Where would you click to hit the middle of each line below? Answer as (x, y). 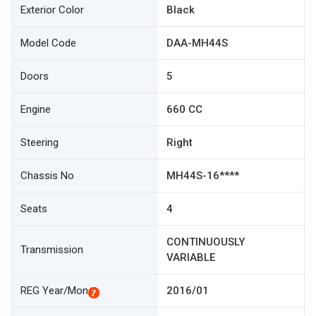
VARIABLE (191, 257)
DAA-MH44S (197, 43)
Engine (36, 109)
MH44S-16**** (203, 176)
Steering (39, 142)
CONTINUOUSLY (206, 242)
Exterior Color (52, 10)
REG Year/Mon (54, 291)
